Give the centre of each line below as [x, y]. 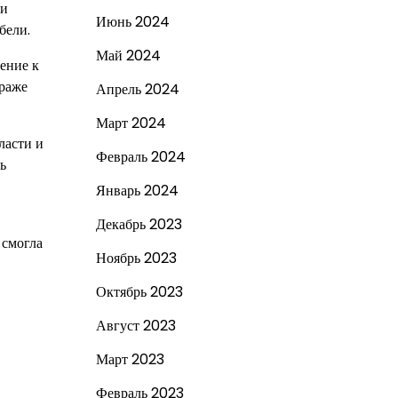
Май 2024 [128, 56]
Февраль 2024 [140, 157]
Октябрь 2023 [139, 292]
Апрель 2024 [137, 89]
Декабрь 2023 [139, 224]
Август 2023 [135, 326]
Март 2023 [130, 359]
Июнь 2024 [132, 22]
